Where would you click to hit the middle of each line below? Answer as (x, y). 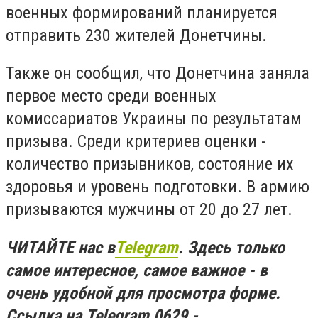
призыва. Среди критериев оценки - (136, 142)
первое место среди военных (111, 96)
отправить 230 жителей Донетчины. (136, 35)
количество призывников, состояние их (150, 164)
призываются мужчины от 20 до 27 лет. (149, 210)
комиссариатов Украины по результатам (154, 119)
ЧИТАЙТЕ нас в (60, 247)
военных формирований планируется (142, 12)
